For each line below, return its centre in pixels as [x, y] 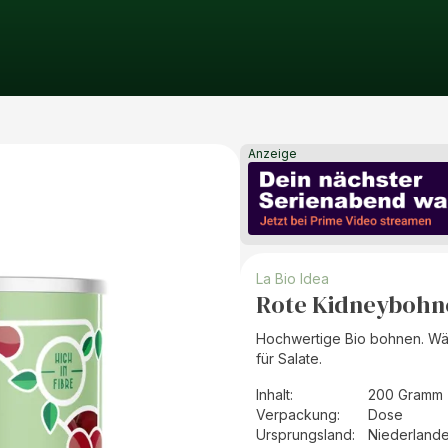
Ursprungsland [304, 435]
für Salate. [289, 359]
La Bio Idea [292, 279]
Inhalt [273, 395]
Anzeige [272, 153]
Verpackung [296, 415]
